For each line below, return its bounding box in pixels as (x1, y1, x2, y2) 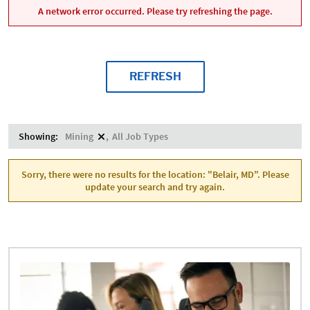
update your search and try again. (85, 181, 225, 193)
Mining (65, 130, 93, 143)
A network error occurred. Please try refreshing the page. (37, 5, 273, 17)
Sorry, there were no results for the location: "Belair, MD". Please (21, 168, 289, 181)
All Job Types (112, 130, 168, 143)
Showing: (19, 130, 58, 143)
